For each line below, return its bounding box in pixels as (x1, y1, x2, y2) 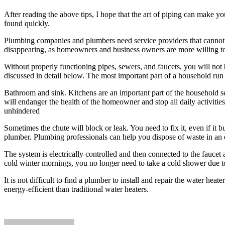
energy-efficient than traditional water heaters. (4, 184, 149, 193)
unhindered (4, 106, 40, 115)
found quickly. (4, 19, 50, 28)
